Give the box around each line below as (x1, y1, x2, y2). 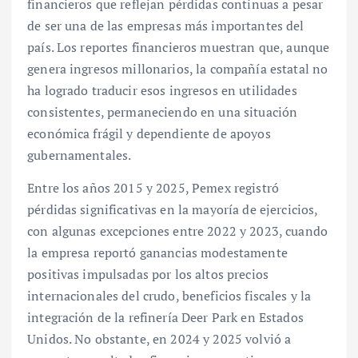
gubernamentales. (27, 146, 132, 165)
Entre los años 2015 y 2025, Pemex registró (27, 179, 279, 197)
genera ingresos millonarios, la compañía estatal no (27, 60, 328, 78)
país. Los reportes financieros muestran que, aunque (27, 38, 330, 57)
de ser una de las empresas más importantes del (27, 17, 304, 35)
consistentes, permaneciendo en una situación (27, 103, 298, 121)
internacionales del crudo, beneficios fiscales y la (27, 287, 312, 305)
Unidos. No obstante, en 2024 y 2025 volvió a (27, 330, 292, 348)
